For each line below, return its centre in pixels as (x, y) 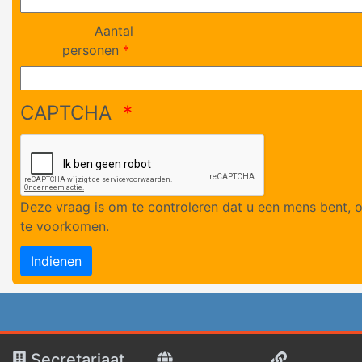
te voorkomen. (65, 226)
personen (91, 50)
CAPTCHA (69, 113)
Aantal (114, 31)
